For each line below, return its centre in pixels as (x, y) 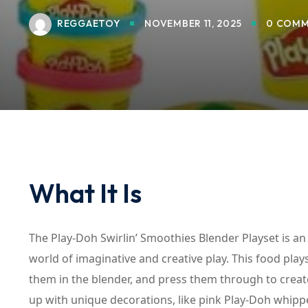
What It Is (85, 193)
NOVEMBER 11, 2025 (193, 23)
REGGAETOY (89, 23)
